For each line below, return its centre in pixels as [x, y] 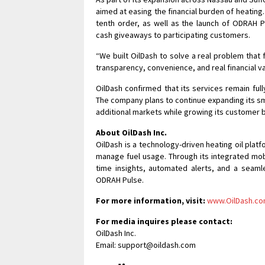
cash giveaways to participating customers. [173, 35]
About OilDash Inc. [131, 132]
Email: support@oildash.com [146, 245]
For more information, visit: [151, 201]
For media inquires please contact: [164, 221]
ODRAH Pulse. [120, 180]
